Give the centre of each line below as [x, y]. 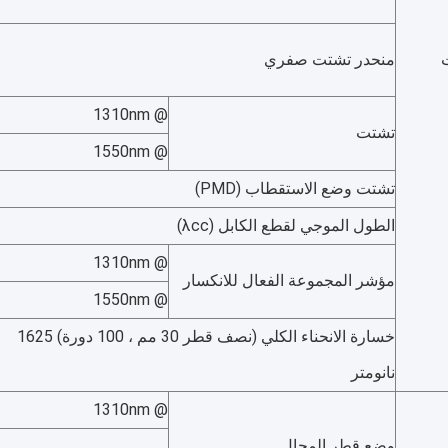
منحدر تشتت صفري [329, 59]
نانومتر [373, 372]
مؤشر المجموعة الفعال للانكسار [289, 280]
